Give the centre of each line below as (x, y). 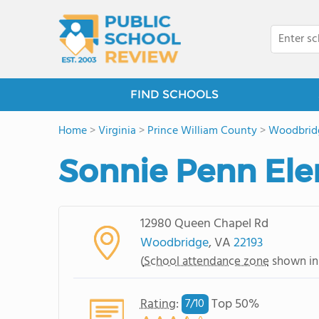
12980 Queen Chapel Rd (204, 224)
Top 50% (234, 304)
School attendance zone (206, 261)
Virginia (117, 131)
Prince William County (202, 131)
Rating (158, 304)
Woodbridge (174, 243)
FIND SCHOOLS (174, 94)
